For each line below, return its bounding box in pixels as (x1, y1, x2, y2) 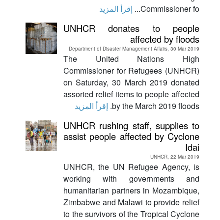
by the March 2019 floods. (112, 100, 199, 111)
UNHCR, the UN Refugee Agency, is (63, 161, 199, 172)
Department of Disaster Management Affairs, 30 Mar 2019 (69, 45, 199, 52)
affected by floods (130, 32, 199, 45)
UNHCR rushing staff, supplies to (63, 119, 199, 132)
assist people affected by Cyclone (63, 130, 199, 142)
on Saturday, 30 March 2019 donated (63, 76, 199, 88)
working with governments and (63, 172, 199, 184)
